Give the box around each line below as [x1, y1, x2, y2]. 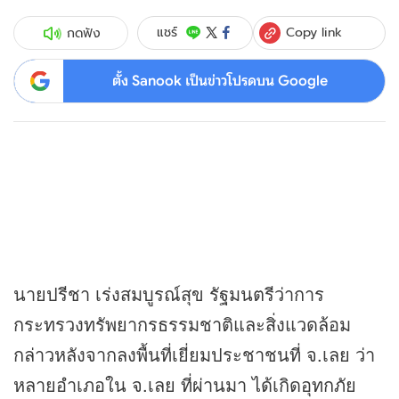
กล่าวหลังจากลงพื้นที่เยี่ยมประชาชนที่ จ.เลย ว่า [13, 341, 375, 368]
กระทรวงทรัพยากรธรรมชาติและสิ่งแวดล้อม [13, 311, 351, 338]
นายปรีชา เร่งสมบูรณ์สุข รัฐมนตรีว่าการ [13, 281, 324, 307]
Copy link [286, 22, 343, 41]
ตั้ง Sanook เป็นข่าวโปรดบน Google [111, 71, 328, 90]
